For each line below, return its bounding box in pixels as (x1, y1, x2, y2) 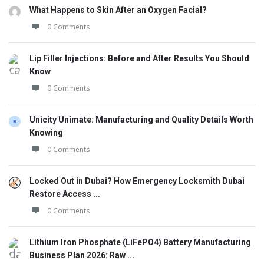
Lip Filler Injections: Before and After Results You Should (29, 54, 249, 63)
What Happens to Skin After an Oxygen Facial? (29, 5, 207, 15)
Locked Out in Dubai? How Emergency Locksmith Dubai (29, 176, 245, 186)
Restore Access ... (29, 189, 100, 199)
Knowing (29, 128, 63, 137)
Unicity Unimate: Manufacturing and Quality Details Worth (29, 115, 253, 124)
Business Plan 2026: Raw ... (29, 250, 134, 260)
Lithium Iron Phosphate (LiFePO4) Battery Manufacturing (29, 237, 251, 247)
